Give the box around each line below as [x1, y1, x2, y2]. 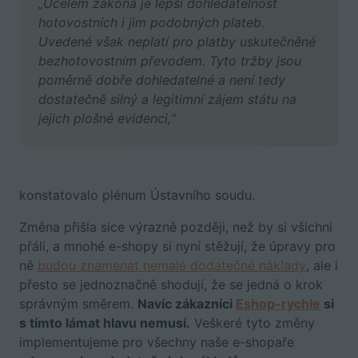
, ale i [306, 257, 338, 273]
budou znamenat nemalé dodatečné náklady [38, 257, 306, 273]
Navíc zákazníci [137, 295, 236, 312]
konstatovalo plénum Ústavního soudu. [19, 186, 255, 203]
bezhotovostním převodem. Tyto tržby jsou [38, 52, 301, 69]
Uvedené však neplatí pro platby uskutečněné [38, 33, 316, 50]
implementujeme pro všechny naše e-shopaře [19, 333, 294, 350]
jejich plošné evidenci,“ [38, 109, 176, 126]
